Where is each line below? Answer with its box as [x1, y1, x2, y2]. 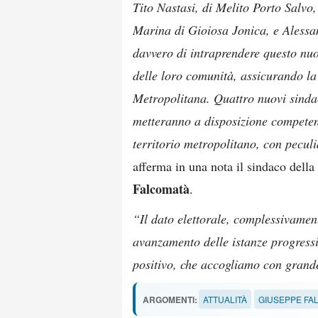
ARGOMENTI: [143, 293, 197, 306]
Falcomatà [133, 180, 190, 198]
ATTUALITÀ [203, 293, 247, 305]
